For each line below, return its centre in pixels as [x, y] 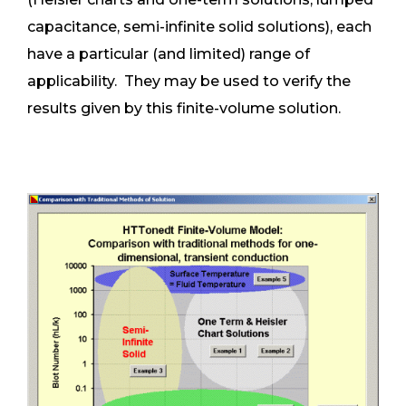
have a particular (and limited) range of [169, 54]
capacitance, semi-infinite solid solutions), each [199, 27]
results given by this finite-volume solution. [184, 109]
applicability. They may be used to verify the [189, 82]
